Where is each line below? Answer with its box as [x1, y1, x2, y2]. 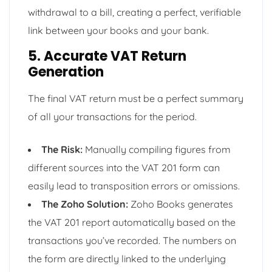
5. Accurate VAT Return [28, 46, 186, 66]
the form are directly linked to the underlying [28, 252, 226, 265]
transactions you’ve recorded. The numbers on [28, 234, 236, 246]
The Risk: [41, 143, 83, 155]
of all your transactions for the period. [28, 110, 197, 123]
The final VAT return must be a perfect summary [28, 92, 243, 104]
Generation [28, 62, 104, 81]
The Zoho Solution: [41, 197, 128, 210]
